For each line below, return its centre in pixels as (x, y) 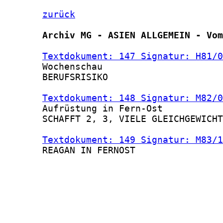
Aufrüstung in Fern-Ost (83, 109)
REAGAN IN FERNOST (70, 150)
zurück (59, 14)
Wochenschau (53, 67)
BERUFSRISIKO (56, 77)
